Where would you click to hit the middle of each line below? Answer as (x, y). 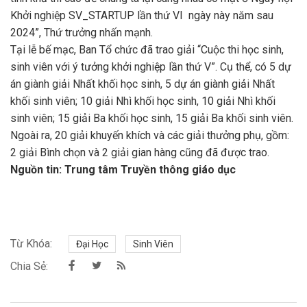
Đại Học (92, 244)
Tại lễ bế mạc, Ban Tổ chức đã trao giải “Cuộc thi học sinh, (147, 50)
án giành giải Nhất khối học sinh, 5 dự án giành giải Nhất (143, 84)
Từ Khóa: (31, 244)
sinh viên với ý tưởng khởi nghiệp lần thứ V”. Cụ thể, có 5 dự (151, 67)
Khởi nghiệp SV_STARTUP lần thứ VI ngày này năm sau (142, 15)
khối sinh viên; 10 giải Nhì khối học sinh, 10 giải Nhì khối (143, 101)
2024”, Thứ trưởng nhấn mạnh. (82, 33)
